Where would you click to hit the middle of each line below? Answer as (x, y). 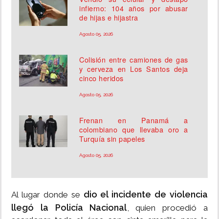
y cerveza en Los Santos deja (134, 69)
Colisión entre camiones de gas (134, 60)
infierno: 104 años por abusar (134, 8)
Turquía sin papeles (112, 139)
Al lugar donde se (47, 195)
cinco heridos (101, 78)
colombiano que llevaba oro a (134, 130)
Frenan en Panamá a (134, 120)
